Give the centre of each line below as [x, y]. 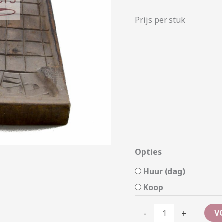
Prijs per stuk [160, 20]
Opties [148, 151]
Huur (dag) [164, 171]
